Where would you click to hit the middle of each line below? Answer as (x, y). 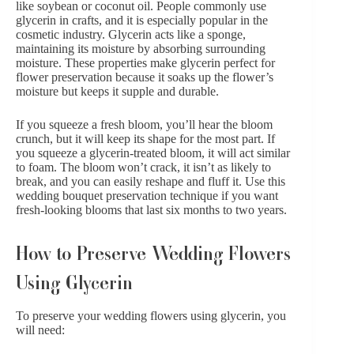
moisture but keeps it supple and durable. (117, 92)
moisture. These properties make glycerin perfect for (145, 63)
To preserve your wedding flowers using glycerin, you (151, 315)
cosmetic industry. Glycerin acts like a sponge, (131, 35)
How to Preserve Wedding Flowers (153, 251)
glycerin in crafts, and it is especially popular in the (142, 21)
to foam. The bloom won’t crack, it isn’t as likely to (143, 168)
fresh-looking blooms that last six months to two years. (151, 210)
